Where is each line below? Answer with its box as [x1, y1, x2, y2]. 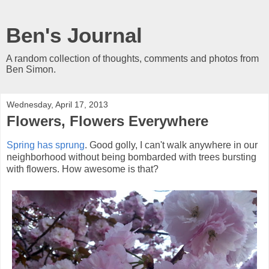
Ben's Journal [6, 24, 142, 47]
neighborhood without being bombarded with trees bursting [7, 151, 256, 162]
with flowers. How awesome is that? [7, 163, 159, 174]
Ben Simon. [6, 64, 56, 74]
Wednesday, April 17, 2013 [7, 100, 108, 109]
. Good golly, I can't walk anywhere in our [85, 139, 258, 150]
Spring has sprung [7, 139, 85, 150]
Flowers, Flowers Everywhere [7, 113, 208, 129]
